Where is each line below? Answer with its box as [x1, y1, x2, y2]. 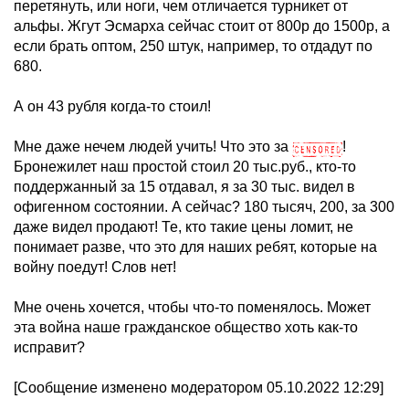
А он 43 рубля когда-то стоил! [14, 99, 211, 114]
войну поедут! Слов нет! [14, 259, 176, 275]
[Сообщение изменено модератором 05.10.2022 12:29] [14, 380, 383, 395]
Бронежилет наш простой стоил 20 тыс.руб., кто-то [14, 159, 356, 174]
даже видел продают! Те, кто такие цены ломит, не [14, 219, 353, 235]
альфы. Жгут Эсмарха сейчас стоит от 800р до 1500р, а [14, 18, 390, 34]
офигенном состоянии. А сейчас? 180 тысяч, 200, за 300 [14, 199, 394, 215]
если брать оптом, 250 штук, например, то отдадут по [14, 38, 372, 54]
